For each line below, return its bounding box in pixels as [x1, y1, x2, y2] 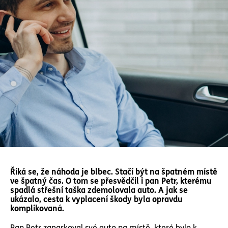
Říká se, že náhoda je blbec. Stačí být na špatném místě [10, 167, 217, 177]
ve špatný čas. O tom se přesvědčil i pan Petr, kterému [10, 176, 211, 186]
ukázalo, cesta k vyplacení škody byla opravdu [10, 194, 182, 204]
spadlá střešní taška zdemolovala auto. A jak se [10, 185, 188, 195]
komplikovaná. [10, 204, 64, 213]
